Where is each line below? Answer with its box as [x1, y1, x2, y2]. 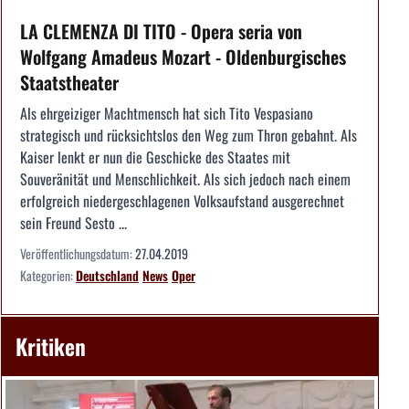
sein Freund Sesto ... [20, 212, 127, 235]
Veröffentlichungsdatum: [20, 244, 135, 264]
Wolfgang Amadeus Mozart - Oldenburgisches [20, 43, 346, 71]
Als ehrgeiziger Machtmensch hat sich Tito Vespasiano [20, 102, 313, 125]
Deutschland [76, 266, 139, 286]
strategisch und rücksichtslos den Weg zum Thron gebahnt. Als [20, 124, 357, 147]
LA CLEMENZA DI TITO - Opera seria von [20, 17, 302, 46]
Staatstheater [20, 68, 119, 97]
